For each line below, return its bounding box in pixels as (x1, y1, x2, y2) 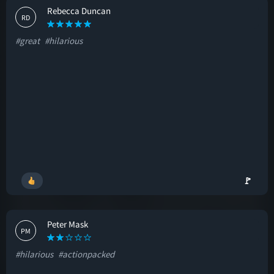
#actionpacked (58, 248, 114, 260)
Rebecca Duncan (47, 5, 111, 17)
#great (15, 35, 40, 46)
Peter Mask (47, 218, 88, 230)
